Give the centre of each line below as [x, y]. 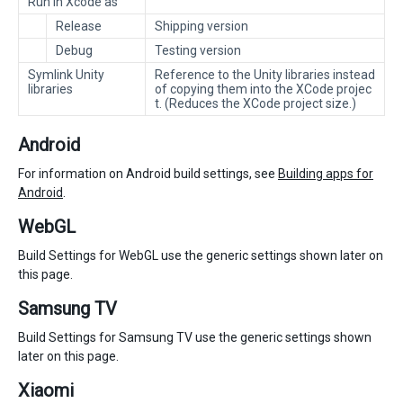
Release [79, 27]
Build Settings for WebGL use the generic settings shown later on [201, 256]
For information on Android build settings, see [148, 174]
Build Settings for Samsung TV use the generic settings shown [195, 338]
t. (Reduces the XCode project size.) [255, 104]
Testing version [198, 51]
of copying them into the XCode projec [263, 90]
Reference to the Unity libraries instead [265, 75]
